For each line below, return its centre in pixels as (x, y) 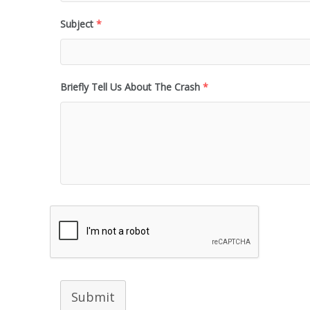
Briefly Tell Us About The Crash (130, 87)
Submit (93, 297)
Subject (77, 24)
